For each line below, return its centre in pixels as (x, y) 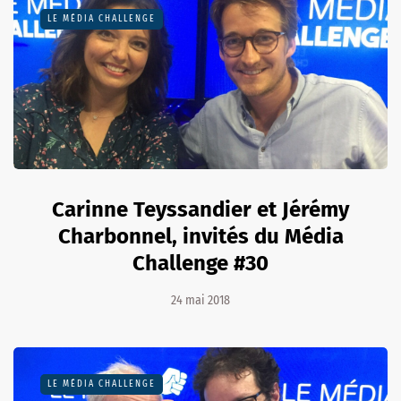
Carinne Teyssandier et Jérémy (200, 210)
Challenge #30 (200, 264)
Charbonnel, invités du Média (200, 237)
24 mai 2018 (200, 301)
